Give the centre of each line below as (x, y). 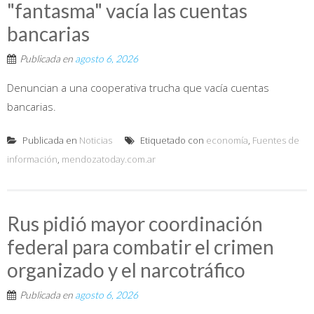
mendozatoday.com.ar (109, 159)
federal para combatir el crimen (141, 246)
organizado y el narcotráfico (126, 269)
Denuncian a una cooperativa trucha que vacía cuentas (138, 87)
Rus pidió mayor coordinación (135, 223)
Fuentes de (276, 140)
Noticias (96, 140)
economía (227, 140)
